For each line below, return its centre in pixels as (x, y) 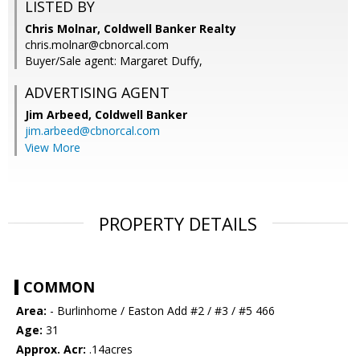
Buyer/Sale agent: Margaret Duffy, (114, 61)
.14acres (109, 350)
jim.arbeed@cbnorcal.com (92, 131)
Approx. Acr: (51, 350)
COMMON (59, 287)
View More (53, 148)
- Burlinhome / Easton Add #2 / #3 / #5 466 (161, 311)
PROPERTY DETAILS (178, 224)
